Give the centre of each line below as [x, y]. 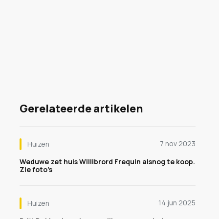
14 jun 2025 [177, 203]
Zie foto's [36, 169]
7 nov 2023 [178, 143]
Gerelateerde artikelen [81, 109]
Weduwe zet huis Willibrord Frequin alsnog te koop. [107, 162]
